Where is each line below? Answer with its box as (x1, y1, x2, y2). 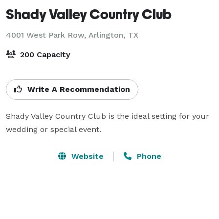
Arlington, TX (88, 30, 138, 40)
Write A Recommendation (25, 84, 130, 94)
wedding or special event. (6, 124, 101, 134)
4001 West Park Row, (6, 30, 88, 40)
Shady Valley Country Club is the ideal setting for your (6, 111, 209, 121)
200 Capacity (18, 49, 70, 59)
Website (68, 151, 104, 161)
